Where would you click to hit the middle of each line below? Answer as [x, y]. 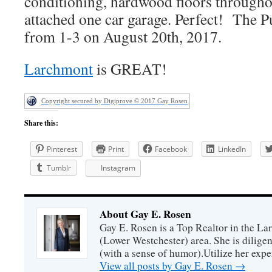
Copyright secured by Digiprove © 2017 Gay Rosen [114, 101]
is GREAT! [130, 69]
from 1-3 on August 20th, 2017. [123, 36]
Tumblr [59, 168]
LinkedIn [232, 149]
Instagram [118, 168]
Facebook [171, 149]
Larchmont [59, 69]
